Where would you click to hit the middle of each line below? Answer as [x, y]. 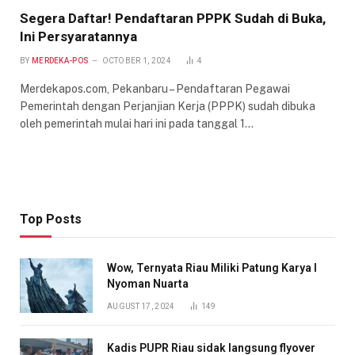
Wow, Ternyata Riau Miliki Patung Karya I [212, 268]
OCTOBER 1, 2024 [137, 61]
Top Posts [51, 219]
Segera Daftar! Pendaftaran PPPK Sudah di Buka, [173, 19]
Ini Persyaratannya [78, 37]
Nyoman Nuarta [148, 284]
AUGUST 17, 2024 [141, 307]
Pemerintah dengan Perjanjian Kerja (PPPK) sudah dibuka [168, 107]
